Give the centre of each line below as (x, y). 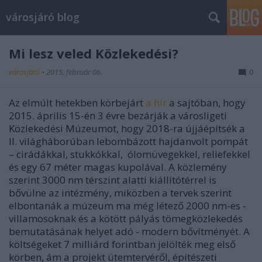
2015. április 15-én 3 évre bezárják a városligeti (118, 116)
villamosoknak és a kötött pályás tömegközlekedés (126, 218)
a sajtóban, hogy (206, 103)
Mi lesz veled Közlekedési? (94, 53)
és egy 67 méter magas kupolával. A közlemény (118, 167)
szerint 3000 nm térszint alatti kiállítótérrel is (113, 180)
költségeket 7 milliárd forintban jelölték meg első (122, 244)
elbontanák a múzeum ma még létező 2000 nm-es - (127, 206)
